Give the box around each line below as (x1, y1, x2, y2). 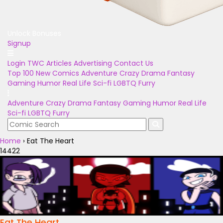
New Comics (36, 68, 79, 78)
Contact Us (114, 58, 153, 68)
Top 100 (7, 68, 34, 78)
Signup (7, 38, 31, 48)
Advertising (74, 58, 112, 68)
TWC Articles (27, 58, 72, 68)
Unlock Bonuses (7, 28, 61, 38)
